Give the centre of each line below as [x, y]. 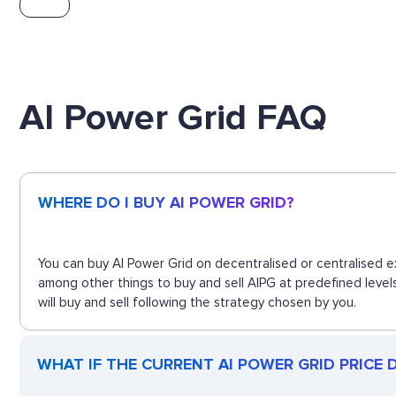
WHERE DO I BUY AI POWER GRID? [166, 202]
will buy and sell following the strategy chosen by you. [197, 302]
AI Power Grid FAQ [173, 117]
